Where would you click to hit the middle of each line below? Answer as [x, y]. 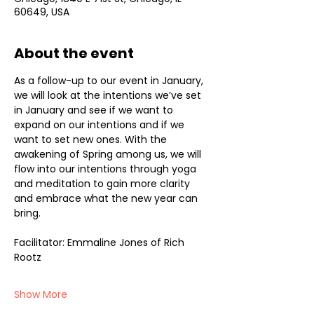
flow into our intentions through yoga [107, 169]
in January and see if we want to [95, 110]
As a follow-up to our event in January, [110, 81]
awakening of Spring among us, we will [109, 154]
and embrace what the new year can [107, 198]
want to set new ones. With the [92, 139]
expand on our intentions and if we [101, 125]
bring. [27, 213]
